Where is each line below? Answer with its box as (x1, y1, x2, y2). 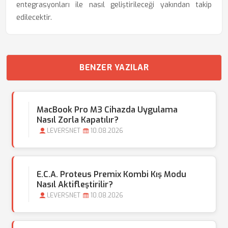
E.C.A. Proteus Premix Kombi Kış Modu (37, 169, 186, 180)
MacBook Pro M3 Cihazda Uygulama (37, 104, 178, 115)
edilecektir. (16, 13, 52, 22)
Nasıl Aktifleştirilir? (37, 179, 113, 190)
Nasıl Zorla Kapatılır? (37, 115, 119, 125)
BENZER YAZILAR (79, 62, 149, 73)
